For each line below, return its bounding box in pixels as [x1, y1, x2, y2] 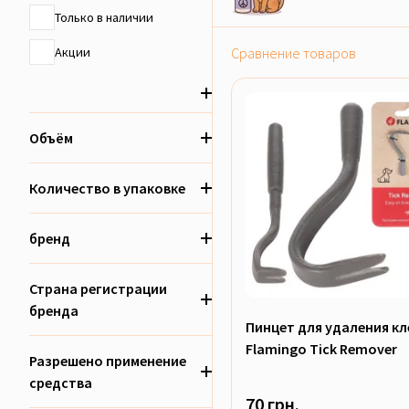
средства [29, 373, 92, 392]
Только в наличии [55, 8, 153, 26]
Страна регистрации [29, 279, 167, 298]
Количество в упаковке [29, 179, 185, 197]
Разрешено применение [29, 351, 186, 370]
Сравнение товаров [231, 43, 356, 62]
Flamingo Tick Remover [246, 340, 397, 359]
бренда [29, 301, 79, 320]
